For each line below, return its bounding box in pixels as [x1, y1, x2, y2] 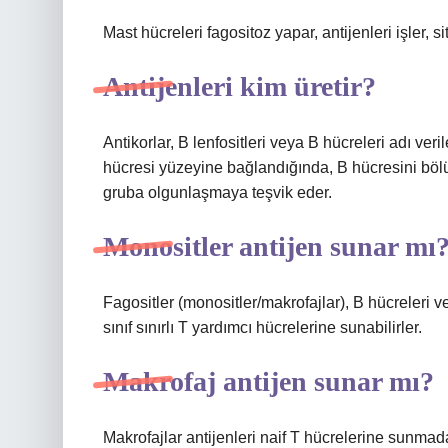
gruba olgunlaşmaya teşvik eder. [103, 184, 332, 201]
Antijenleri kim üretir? [103, 71, 376, 102]
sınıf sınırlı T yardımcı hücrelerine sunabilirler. [103, 319, 422, 336]
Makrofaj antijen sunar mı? [103, 366, 434, 397]
